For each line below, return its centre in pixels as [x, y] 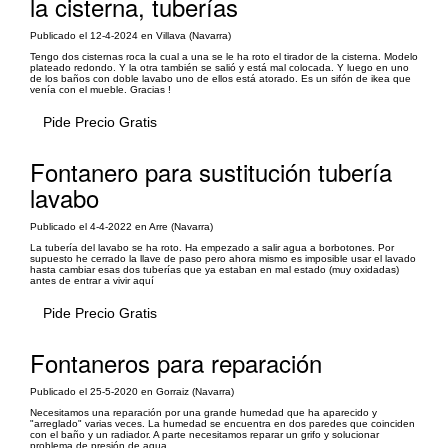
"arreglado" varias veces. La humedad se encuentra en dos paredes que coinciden [222, 423]
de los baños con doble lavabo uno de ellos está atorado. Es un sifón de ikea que [220, 78]
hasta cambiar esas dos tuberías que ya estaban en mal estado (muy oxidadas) [214, 269]
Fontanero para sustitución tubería [211, 171]
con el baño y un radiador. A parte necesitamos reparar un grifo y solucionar [204, 434]
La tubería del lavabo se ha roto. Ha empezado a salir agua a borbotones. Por [212, 247]
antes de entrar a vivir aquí [92, 280]
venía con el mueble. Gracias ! [100, 89]
